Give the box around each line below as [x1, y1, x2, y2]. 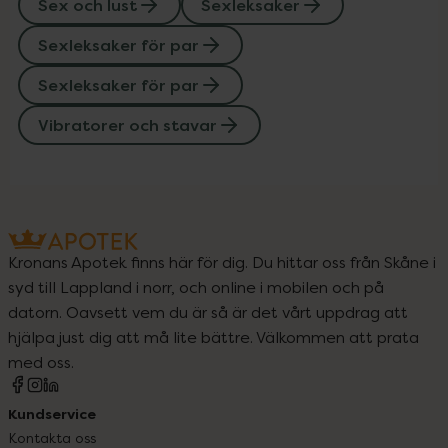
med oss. [8, 351, 74, 372]
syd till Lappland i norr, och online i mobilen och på [8, 276, 384, 297]
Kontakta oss [8, 428, 96, 446]
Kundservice [8, 404, 96, 423]
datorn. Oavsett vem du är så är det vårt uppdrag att [8, 301, 408, 322]
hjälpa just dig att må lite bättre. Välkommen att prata [8, 326, 419, 347]
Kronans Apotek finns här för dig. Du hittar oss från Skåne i [8, 251, 436, 272]
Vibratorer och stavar [38, 114, 217, 136]
